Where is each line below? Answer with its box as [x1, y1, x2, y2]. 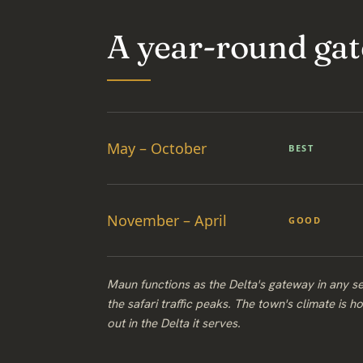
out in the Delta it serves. [107, 315, 241, 331]
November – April [107, 210, 227, 230]
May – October [107, 138, 207, 158]
